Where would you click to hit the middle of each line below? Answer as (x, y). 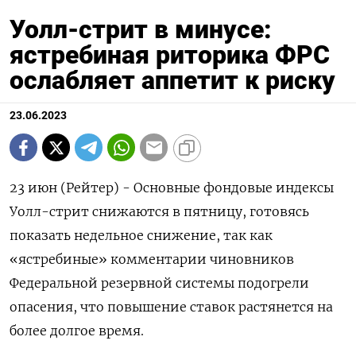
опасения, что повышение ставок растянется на (171, 307)
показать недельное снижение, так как (141, 236)
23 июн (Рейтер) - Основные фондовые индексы (172, 188)
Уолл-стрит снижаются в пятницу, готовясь (159, 212)
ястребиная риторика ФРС (170, 55)
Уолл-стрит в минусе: (141, 30)
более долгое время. (77, 331)
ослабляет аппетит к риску (172, 81)
